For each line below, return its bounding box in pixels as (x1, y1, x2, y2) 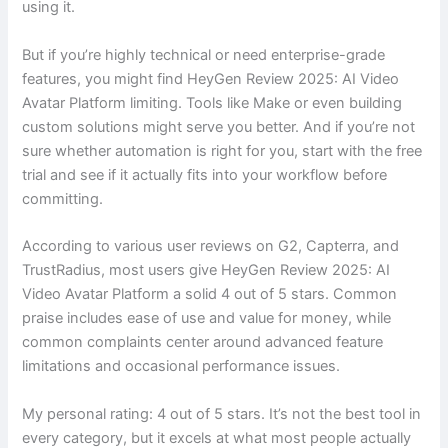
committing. (22, 189, 104, 208)
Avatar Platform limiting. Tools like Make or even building (22, 93, 403, 112)
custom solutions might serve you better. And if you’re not (22, 117, 416, 136)
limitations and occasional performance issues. (22, 357, 341, 376)
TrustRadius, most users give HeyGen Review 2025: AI (22, 261, 391, 280)
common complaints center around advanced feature (22, 333, 384, 352)
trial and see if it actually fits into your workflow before (22, 165, 388, 184)
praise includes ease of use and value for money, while (22, 309, 392, 328)
